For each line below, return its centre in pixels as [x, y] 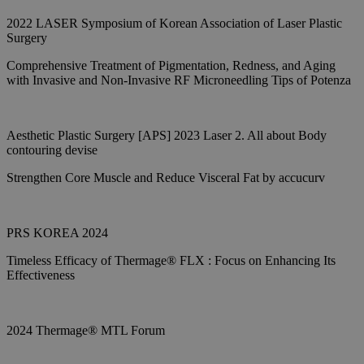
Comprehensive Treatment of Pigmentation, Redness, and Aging [171, 65]
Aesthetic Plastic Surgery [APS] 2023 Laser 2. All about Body [167, 135]
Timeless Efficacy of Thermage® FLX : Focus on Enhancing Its [171, 260]
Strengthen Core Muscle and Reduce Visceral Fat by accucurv [166, 178]
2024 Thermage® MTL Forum [86, 330]
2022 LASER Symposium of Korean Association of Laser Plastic [174, 23]
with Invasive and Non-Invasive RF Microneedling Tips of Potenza [179, 80]
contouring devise [52, 150]
